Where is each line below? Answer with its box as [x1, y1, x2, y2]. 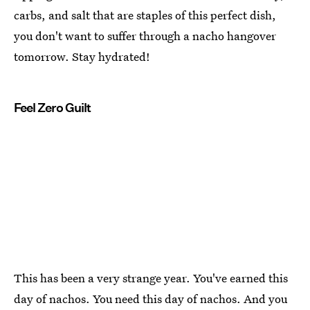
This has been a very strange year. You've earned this [14, 269, 288, 286]
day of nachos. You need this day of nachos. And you [14, 290, 287, 307]
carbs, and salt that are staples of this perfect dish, [14, 6, 276, 23]
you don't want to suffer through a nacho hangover [14, 27, 276, 44]
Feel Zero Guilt [14, 100, 91, 115]
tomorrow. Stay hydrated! [14, 48, 150, 64]
